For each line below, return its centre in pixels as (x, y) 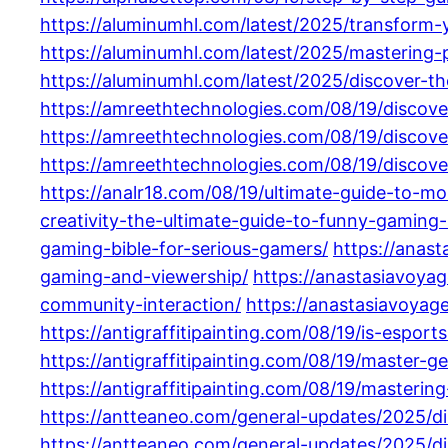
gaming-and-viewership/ (144, 276)
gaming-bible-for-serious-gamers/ (184, 248)
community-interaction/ (140, 304)
